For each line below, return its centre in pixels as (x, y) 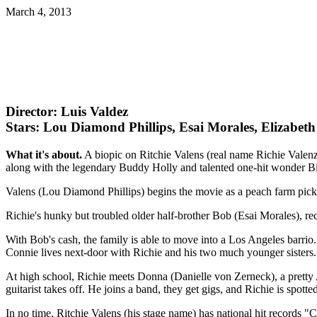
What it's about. (44, 154)
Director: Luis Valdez (67, 111)
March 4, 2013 (39, 12)
